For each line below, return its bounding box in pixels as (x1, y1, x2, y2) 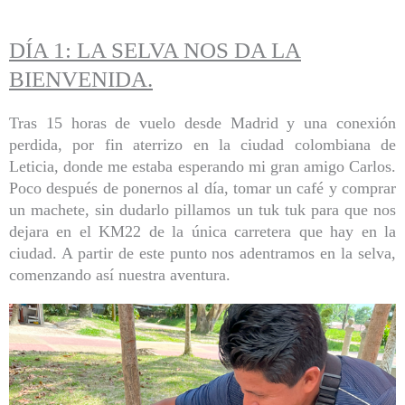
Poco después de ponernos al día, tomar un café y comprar (9, 179, 396, 198)
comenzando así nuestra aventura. (9, 266, 231, 285)
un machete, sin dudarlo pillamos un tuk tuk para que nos (9, 201, 396, 220)
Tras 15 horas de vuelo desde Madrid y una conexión (9, 114, 396, 133)
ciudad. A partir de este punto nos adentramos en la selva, (9, 244, 396, 263)
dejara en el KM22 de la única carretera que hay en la (9, 222, 396, 241)
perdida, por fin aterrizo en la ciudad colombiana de (9, 136, 396, 155)
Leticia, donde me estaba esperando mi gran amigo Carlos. (9, 157, 396, 176)
